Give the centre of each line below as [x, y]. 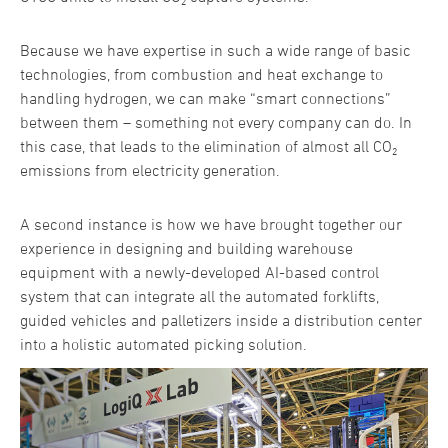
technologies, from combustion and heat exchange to [201, 73]
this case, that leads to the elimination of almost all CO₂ [208, 145]
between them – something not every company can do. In [216, 121]
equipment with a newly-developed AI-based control [199, 271]
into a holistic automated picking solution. [165, 343]
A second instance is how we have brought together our [211, 223]
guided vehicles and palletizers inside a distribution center [221, 319]
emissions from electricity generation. [150, 169]
